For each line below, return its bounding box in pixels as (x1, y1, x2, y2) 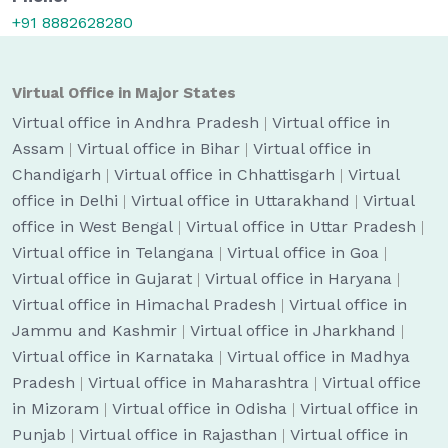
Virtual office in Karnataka (12, 347, 214, 366)
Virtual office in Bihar (77, 139, 240, 158)
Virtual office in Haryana (205, 269, 392, 288)
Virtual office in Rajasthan (79, 425, 277, 444)
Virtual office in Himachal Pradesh (12, 295, 276, 314)
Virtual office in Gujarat (12, 269, 192, 288)
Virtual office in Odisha (112, 399, 287, 418)
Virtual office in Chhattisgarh (114, 165, 335, 184)
